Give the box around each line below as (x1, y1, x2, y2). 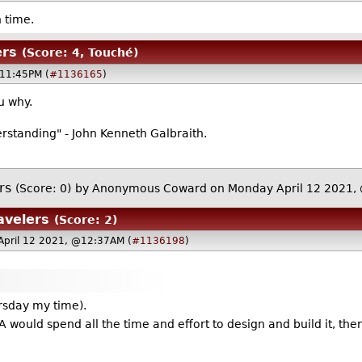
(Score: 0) (15, 182, 71, 196)
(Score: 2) (54, 213, 118, 226)
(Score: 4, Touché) (21, 45, 138, 59)
